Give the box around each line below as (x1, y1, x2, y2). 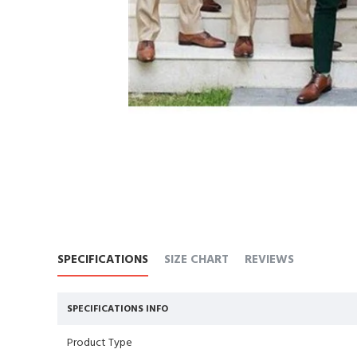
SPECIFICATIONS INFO (67, 302, 168, 316)
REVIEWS (245, 251, 294, 269)
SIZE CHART (164, 251, 229, 269)
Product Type (67, 335, 132, 351)
